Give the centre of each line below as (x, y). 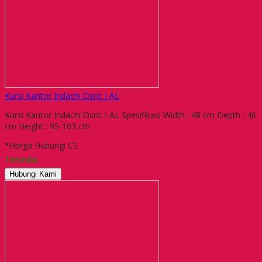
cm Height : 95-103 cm (47, 126)
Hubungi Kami (33, 174)
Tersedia (21, 159)
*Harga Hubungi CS (41, 145)
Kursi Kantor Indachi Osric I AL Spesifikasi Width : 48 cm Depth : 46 (130, 115)
